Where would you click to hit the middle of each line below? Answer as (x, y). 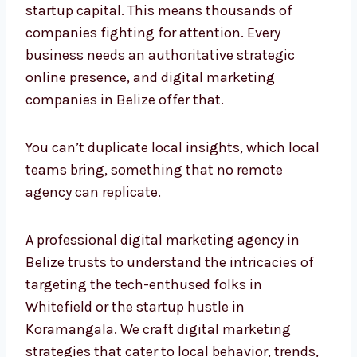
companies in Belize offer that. (125, 86)
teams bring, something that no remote (154, 156)
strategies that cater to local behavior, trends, (172, 337)
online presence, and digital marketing (150, 63)
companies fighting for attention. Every (153, 19)
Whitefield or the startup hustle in (135, 293)
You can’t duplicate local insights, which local (173, 133)
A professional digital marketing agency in (163, 226)
